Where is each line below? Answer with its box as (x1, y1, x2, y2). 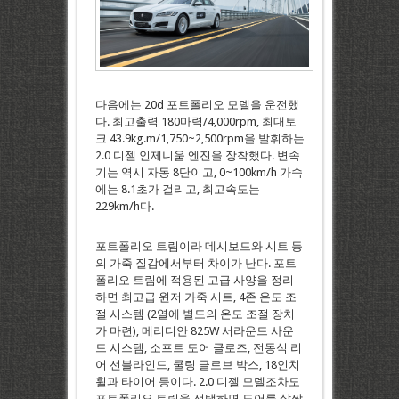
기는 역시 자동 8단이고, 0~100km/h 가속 (94, 165, 303, 179)
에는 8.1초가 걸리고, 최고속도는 (94, 182, 260, 196)
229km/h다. (94, 199, 154, 213)
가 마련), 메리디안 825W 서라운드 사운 (94, 323, 294, 338)
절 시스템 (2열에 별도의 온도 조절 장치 (94, 306, 295, 321)
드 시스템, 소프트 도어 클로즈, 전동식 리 (94, 340, 302, 354)
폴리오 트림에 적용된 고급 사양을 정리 (94, 273, 294, 287)
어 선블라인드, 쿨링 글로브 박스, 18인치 (94, 357, 300, 371)
